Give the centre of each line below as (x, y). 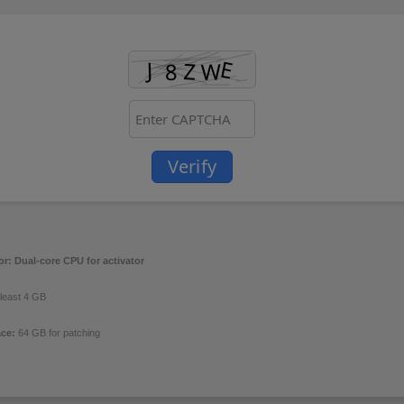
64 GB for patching (58, 333)
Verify (192, 166)
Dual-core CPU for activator (78, 261)
